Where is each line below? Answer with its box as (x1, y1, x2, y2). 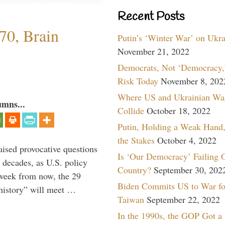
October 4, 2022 (157, 134, 216, 146)
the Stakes (118, 134, 155, 146)
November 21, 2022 (118, 45, 189, 57)
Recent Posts (118, 9, 184, 25)
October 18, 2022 (147, 104, 210, 117)
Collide (118, 104, 144, 117)
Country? (118, 163, 151, 176)
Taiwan (118, 193, 144, 205)
